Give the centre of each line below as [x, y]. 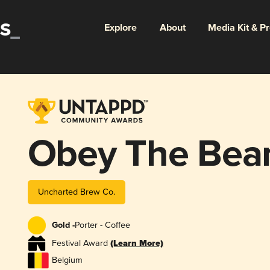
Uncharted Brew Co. [76, 192]
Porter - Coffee [102, 225]
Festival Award [81, 243]
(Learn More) [137, 243]
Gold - [63, 226]
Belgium [67, 260]
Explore [120, 28]
